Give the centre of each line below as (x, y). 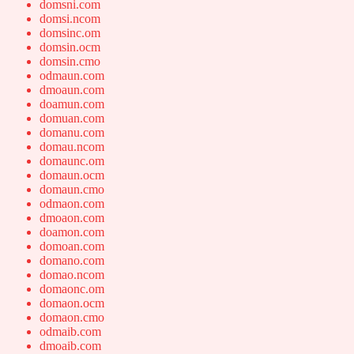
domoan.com (72, 247)
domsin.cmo (70, 62)
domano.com (72, 261)
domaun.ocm (72, 175)
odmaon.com (72, 204)
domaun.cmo (72, 190)
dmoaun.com (72, 90)
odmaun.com (72, 76)
